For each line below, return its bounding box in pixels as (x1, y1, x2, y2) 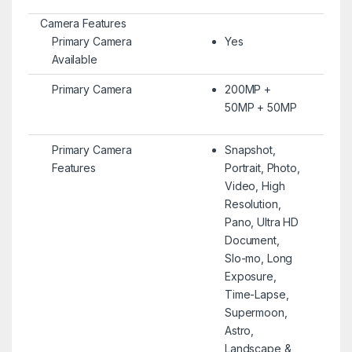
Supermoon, (224, 305, 288, 319)
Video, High (224, 178, 285, 192)
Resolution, (224, 196, 281, 211)
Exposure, (224, 269, 277, 283)
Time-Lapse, (224, 287, 289, 301)
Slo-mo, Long (224, 251, 293, 265)
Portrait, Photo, (224, 160, 300, 174)
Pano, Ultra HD (224, 214, 299, 229)
